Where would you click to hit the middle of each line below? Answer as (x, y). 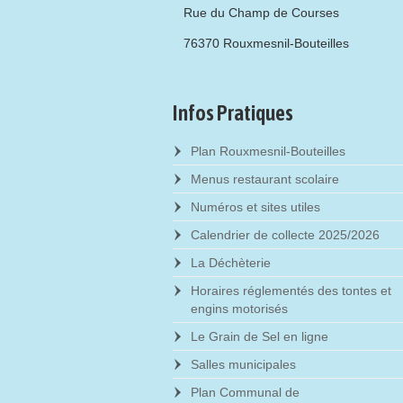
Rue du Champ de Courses (261, 13)
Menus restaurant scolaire (265, 179)
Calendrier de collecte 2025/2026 (285, 234)
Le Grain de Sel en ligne (260, 336)
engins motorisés (239, 308)
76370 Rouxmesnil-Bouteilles (266, 44)
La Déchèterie (231, 262)
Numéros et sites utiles (255, 206)
